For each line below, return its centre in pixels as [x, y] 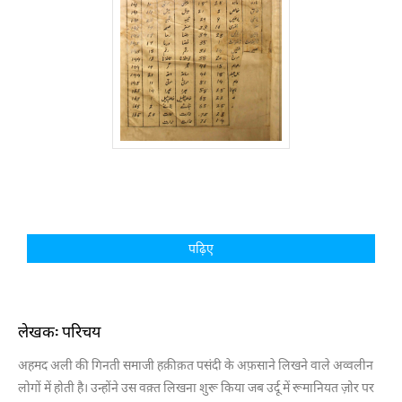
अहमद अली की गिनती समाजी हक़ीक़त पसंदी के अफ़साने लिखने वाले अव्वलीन [196, 365]
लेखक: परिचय [59, 331]
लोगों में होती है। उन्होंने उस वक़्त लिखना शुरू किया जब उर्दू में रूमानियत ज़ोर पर [196, 387]
